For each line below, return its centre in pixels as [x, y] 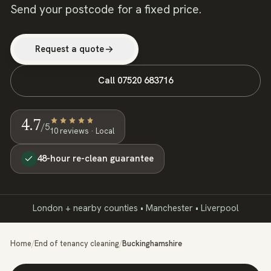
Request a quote [69, 49]
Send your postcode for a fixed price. [106, 9]
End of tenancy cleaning [77, 243]
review [71, 131]
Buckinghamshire [152, 243]
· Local [102, 131]
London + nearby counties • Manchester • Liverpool [135, 208]
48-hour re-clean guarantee [95, 158]
